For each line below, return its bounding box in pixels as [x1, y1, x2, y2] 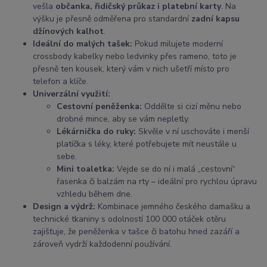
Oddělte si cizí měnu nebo [142, 101, 241, 113]
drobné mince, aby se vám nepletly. [57, 113, 190, 125]
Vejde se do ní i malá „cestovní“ [114, 163, 235, 175]
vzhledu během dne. [57, 188, 132, 200]
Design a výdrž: [33, 201, 95, 213]
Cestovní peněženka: [57, 101, 142, 113]
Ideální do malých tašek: [33, 38, 132, 50]
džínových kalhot [33, 26, 104, 38]
